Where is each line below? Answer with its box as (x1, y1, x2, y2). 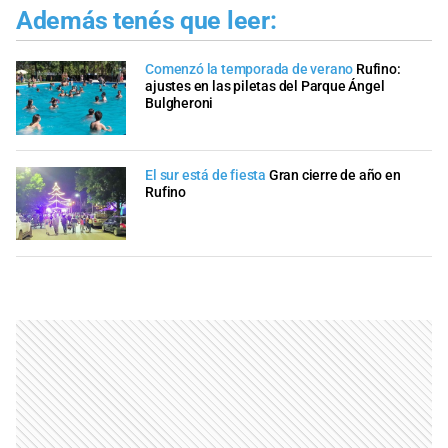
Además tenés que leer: (16, 5, 277, 35)
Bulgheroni (145, 95, 214, 113)
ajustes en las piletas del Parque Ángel (145, 78, 385, 96)
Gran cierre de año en (268, 167, 401, 184)
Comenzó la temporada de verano (145, 61, 354, 79)
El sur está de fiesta (145, 167, 266, 184)
